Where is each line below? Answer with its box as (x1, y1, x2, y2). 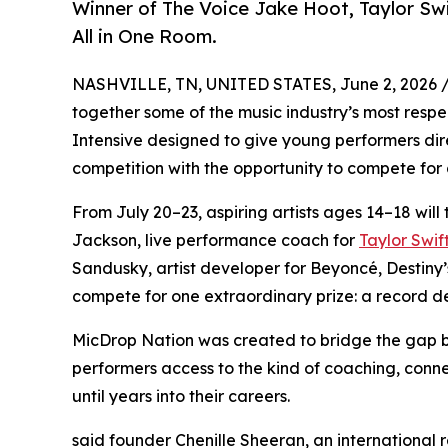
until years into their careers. (72, 385, 290, 406)
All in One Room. (72, 25, 217, 49)
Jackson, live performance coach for (72, 229, 359, 250)
